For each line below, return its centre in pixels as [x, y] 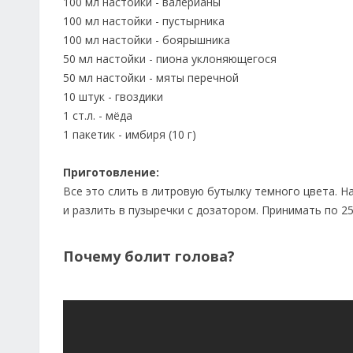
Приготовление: [111, 172]
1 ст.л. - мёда [98, 115]
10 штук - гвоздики [113, 97]
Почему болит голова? [149, 256]
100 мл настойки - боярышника [147, 40]
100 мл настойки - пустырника [144, 21]
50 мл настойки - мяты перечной [151, 78]
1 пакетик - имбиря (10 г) [130, 134]
